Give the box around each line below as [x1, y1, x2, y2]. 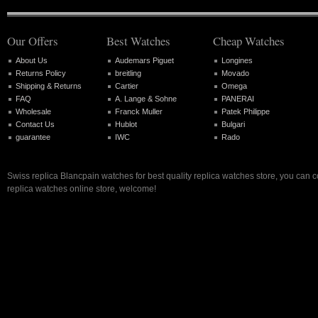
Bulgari [221, 120, 245, 129]
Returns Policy [16, 69, 66, 78]
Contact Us [16, 120, 55, 129]
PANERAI [221, 94, 254, 104]
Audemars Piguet [115, 56, 174, 65]
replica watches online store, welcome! [7, 183, 156, 194]
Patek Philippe [221, 107, 270, 116]
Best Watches [106, 32, 170, 49]
